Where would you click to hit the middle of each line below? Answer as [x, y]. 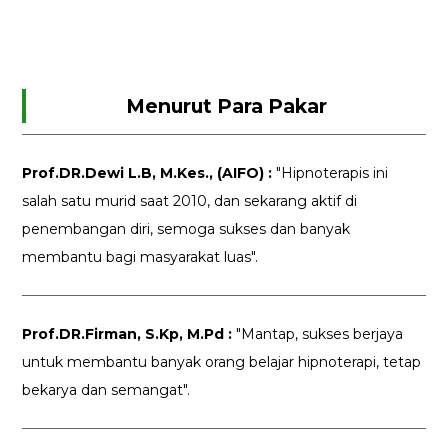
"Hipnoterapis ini [332, 173]
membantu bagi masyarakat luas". [140, 257]
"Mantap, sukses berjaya [318, 334]
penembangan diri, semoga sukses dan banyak [186, 229]
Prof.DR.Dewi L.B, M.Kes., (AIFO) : [149, 173]
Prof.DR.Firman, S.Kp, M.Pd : [127, 334]
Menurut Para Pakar [226, 105]
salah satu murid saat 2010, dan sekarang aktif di [190, 201]
